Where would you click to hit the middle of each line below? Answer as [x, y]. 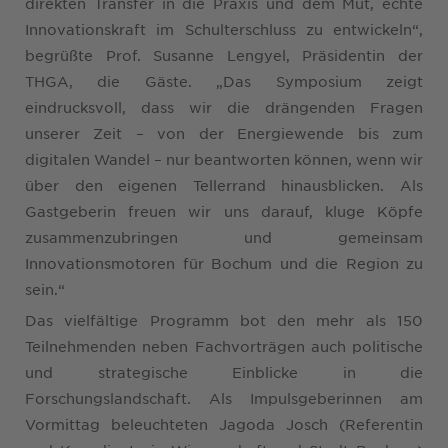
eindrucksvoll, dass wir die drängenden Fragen [224, 106]
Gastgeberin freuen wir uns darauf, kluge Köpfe [224, 210]
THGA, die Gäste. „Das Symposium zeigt [224, 80]
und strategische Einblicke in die [224, 371]
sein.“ [45, 288]
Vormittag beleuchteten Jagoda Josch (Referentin [224, 423]
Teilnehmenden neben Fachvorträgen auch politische [224, 345]
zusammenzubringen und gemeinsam [224, 236]
